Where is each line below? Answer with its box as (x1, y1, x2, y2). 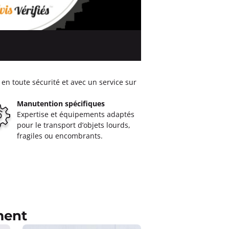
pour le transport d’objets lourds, (16, 120, 130, 130)
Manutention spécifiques (16, 99, 105, 108)
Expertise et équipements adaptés (16, 109, 134, 119)
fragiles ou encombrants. (16, 131, 103, 141)
